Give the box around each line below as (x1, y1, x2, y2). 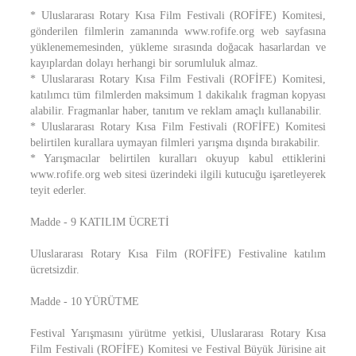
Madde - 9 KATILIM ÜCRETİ (30, 216, 169, 228)
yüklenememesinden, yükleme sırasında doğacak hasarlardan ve (30, 41, 326, 53)
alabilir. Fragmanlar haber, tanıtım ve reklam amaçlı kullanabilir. (30, 105, 322, 117)
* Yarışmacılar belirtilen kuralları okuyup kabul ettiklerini (30, 153, 326, 164)
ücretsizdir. (30, 264, 79, 276)
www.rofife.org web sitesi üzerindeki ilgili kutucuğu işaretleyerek (30, 168, 326, 180)
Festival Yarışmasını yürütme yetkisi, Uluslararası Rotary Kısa (30, 327, 326, 339)
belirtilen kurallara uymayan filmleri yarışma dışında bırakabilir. (30, 137, 320, 149)
